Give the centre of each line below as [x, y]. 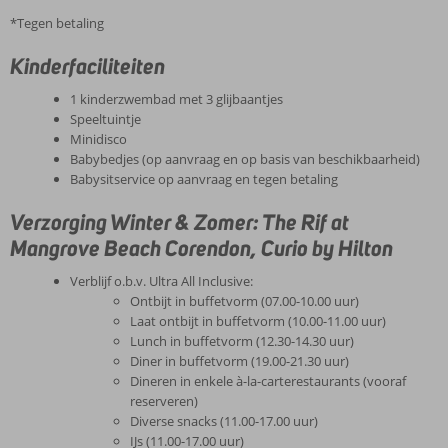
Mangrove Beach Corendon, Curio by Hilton [201, 248]
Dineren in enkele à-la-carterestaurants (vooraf [268, 381]
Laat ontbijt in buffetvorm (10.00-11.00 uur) [258, 321]
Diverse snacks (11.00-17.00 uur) [224, 421]
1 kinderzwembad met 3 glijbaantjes [176, 99]
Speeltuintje [105, 119]
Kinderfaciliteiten [87, 66]
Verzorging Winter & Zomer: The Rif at [179, 222]
